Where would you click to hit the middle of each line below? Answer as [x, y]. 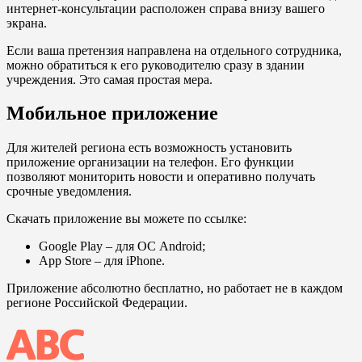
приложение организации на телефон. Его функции [150, 162]
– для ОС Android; [154, 246]
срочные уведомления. [69, 192]
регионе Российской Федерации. [97, 303]
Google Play [71, 246]
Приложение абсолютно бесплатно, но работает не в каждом [175, 288]
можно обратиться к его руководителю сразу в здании [156, 65]
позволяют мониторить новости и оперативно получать [161, 177]
